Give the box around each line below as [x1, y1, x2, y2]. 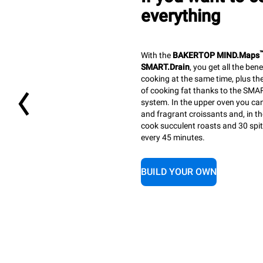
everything [141, 6, 220, 26]
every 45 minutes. [141, 132, 207, 142]
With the [141, 50, 173, 60]
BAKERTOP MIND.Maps [173, 50, 259, 60]
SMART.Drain [141, 62, 190, 72]
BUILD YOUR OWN [141, 166, 217, 178]
